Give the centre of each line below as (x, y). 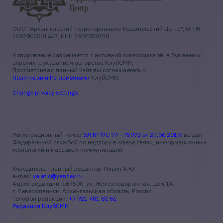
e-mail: (23, 176)
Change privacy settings (45, 92)
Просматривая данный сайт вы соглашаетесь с (79, 70)
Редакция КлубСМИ (41, 206)
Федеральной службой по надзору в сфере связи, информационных (110, 142)
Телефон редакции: (41, 198)
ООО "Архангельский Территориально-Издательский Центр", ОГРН (107, 29)
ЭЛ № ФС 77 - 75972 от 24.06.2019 (132, 135)
